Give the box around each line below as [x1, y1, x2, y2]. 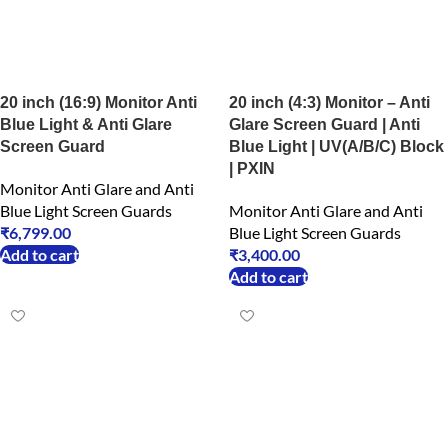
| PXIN [229, 160, 275, 177]
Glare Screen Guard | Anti [229, 116, 420, 133]
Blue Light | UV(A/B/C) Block [229, 138, 444, 155]
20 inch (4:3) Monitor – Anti [229, 94, 430, 111]
